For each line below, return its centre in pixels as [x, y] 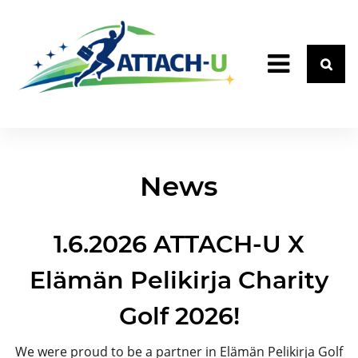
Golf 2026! [179, 316]
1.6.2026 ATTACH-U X [179, 244]
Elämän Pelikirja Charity [179, 280]
